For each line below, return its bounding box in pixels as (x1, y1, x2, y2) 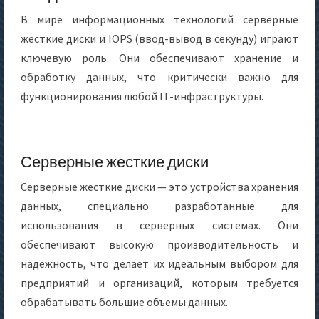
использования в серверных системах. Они (21, 218, 298, 232)
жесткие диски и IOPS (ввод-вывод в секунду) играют (21, 31, 298, 46)
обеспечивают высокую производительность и (21, 237, 298, 251)
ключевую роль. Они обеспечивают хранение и (21, 51, 298, 65)
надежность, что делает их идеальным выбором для (21, 256, 298, 271)
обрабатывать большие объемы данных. (21, 295, 228, 309)
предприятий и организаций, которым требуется (21, 276, 298, 290)
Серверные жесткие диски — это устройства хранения (21, 179, 298, 194)
